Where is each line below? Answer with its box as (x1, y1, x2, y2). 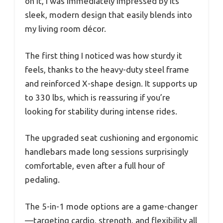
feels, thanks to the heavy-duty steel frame (25, 64, 189, 74)
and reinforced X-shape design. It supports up (25, 78, 198, 88)
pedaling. (25, 175, 60, 185)
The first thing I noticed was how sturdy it (25, 50, 182, 60)
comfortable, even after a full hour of (25, 161, 165, 171)
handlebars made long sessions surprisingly (25, 147, 188, 157)
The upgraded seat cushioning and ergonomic (25, 133, 198, 143)
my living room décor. (25, 24, 106, 34)
